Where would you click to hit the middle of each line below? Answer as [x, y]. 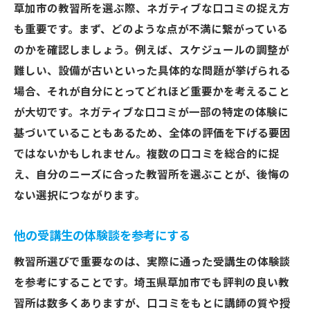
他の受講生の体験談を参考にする [102, 236]
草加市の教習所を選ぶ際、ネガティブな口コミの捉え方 [152, 9]
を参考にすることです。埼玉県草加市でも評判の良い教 [152, 283]
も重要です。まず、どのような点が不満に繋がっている [151, 30]
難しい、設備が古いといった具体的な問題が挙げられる [152, 71]
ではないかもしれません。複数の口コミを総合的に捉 [147, 154]
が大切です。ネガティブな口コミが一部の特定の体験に [151, 113]
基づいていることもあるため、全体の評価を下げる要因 [152, 134]
